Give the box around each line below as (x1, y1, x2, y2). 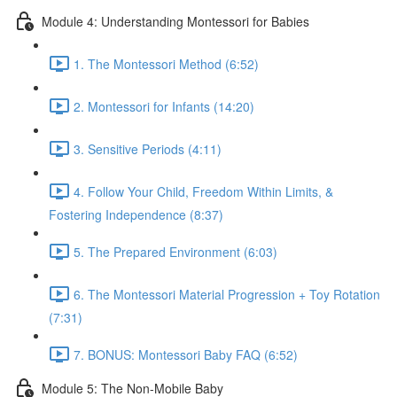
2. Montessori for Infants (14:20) (74, 97, 254, 115)
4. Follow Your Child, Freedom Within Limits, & (74, 182, 333, 200)
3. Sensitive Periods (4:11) (74, 139, 222, 158)
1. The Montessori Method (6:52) (74, 54, 259, 73)
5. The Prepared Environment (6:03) (74, 242, 277, 261)
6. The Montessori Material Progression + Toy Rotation (74, 284, 380, 303)
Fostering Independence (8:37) (49, 206, 223, 223)
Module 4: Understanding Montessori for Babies (42, 12, 309, 30)
